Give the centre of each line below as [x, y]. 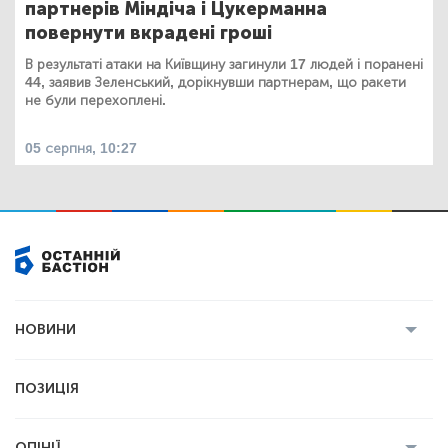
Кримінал [190, 372]
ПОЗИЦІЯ [47, 388]
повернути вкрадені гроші [148, 32]
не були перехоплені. [95, 100]
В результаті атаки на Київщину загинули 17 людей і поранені [224, 64]
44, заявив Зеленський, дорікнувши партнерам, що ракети [215, 82]
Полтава [333, 372]
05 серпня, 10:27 [81, 148]
